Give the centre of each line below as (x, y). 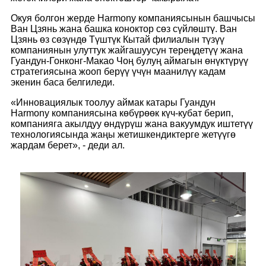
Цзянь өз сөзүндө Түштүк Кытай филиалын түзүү (118, 39)
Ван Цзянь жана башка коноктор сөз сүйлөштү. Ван (124, 28)
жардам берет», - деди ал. (68, 145)
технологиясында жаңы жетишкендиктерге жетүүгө (123, 134)
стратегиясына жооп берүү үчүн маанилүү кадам (118, 71)
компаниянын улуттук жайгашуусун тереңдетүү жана (127, 50)
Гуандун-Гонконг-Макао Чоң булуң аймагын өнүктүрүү (129, 61)
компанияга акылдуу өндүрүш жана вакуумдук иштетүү (132, 123)
